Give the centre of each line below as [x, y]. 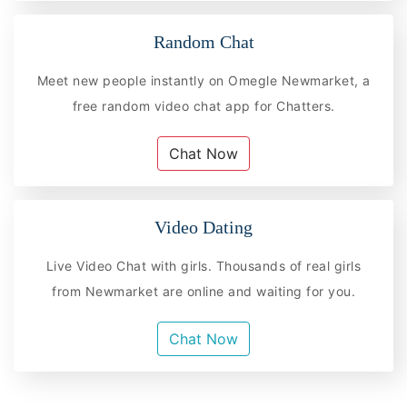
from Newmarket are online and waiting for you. [203, 292]
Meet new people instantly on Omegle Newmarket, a [203, 80]
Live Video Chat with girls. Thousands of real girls [203, 266]
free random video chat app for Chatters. [203, 105]
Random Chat [203, 41]
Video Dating [203, 227]
